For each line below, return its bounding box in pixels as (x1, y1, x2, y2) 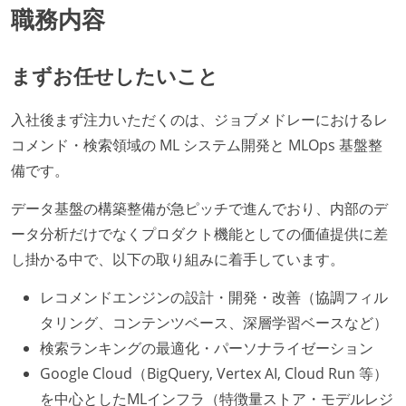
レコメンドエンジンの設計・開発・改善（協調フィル (40, 286, 388, 307)
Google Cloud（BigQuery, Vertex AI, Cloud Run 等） (40, 362, 388, 383)
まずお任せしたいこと (11, 61, 218, 90)
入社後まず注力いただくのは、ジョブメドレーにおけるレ (11, 110, 388, 130)
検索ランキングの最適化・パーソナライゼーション (40, 337, 373, 358)
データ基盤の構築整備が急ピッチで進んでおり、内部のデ (11, 198, 388, 218)
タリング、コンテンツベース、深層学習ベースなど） (40, 312, 388, 333)
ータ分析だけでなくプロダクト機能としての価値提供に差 (11, 224, 388, 244)
